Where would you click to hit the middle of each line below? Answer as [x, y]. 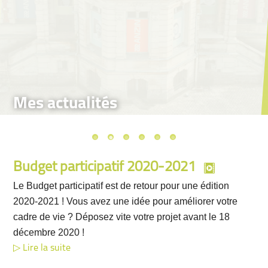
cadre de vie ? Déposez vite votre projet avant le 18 [122, 217]
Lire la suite [47, 248]
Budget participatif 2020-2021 [105, 167]
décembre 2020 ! [49, 232]
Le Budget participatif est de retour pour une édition [121, 186]
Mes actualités [73, 104]
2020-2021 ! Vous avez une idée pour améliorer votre [126, 201]
